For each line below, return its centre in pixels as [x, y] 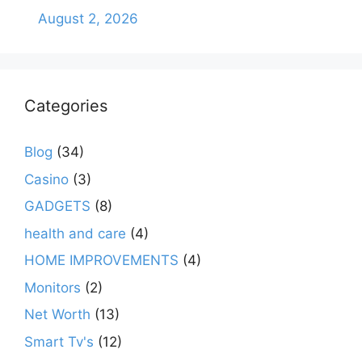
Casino [46, 179]
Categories [66, 106]
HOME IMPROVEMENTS [101, 261]
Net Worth [57, 315]
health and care [75, 233]
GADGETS [57, 206]
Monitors [53, 287]
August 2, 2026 [88, 19]
